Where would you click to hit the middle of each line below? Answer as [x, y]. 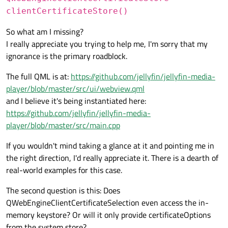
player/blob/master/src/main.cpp [63, 125]
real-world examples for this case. [64, 170]
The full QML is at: [38, 77]
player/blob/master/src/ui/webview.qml [75, 89]
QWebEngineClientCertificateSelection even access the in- [107, 203]
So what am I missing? [45, 32]
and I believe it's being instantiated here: [76, 101]
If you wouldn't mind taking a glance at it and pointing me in [110, 146]
